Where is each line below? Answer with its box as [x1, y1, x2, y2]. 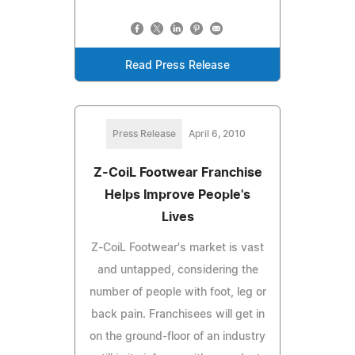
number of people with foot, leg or [89, 286, 266, 298]
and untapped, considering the [97, 264, 258, 276]
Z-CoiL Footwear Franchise [93, 166, 262, 179]
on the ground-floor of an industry [90, 330, 265, 342]
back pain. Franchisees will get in [90, 308, 265, 320]
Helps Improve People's [105, 188, 250, 201]
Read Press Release [125, 59, 230, 71]
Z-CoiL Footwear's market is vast [91, 242, 264, 254]
